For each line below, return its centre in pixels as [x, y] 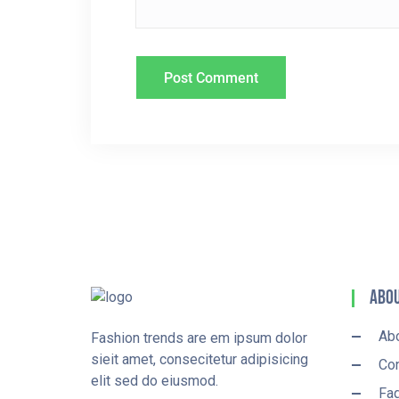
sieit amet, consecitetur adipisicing [199, 359]
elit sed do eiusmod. [155, 381]
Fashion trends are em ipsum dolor [199, 338]
